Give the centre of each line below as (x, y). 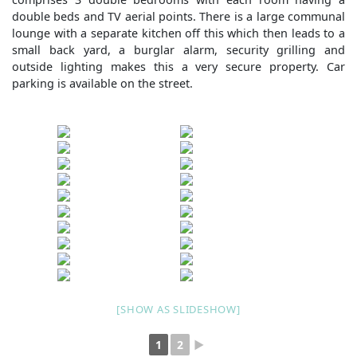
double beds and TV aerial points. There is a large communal (178, 16)
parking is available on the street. (102, 83)
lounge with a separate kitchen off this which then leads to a (178, 33)
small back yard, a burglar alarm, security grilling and (178, 50)
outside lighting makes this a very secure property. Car (178, 67)
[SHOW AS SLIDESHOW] (178, 309)
